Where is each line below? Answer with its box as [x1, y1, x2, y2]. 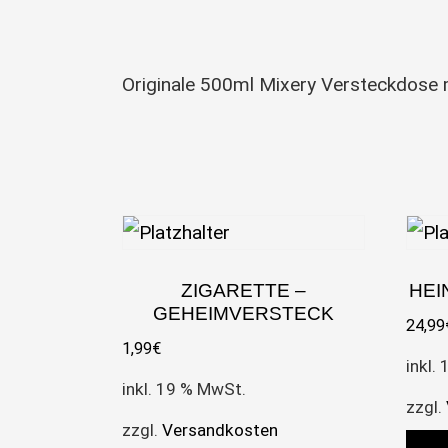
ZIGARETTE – [180, 279, 306, 301]
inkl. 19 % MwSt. [122, 378, 246, 399]
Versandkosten [162, 419, 278, 440]
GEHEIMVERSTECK [152, 302, 334, 324]
